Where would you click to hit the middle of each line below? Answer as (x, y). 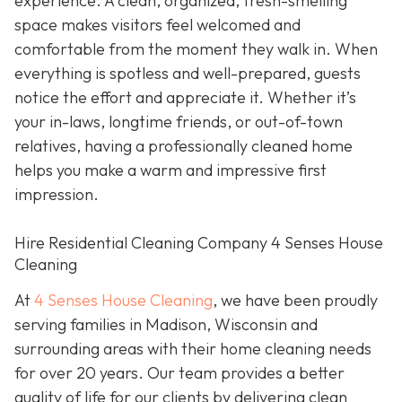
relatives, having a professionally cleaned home (184, 145)
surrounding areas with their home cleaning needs (193, 348)
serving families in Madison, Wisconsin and (166, 324)
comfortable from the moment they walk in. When (196, 48)
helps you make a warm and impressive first (170, 170)
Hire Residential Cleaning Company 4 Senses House (199, 243)
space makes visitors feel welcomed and (157, 24)
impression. (57, 194)
